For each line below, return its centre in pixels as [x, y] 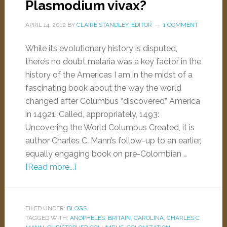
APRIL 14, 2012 [45, 25]
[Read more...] [50, 167]
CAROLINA [148, 218]
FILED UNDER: [46, 208]
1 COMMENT [180, 25]
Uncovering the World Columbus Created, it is [110, 127]
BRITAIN [119, 218]
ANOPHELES [87, 218]
